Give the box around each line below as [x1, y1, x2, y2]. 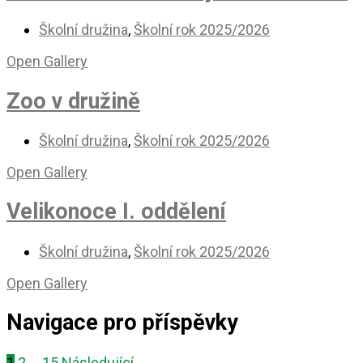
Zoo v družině [6, 88, 140, 114]
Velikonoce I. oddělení [6, 199, 226, 225]
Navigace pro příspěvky [6, 310, 238, 336]
